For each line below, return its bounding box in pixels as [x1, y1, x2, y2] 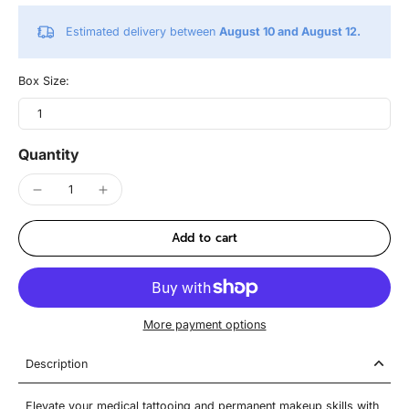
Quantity [18, 145, 79, 163]
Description [26, 356, 88, 371]
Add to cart [172, 229, 237, 246]
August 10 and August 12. [219, 25, 361, 38]
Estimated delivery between [66, 25, 219, 38]
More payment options [142, 317, 267, 331]
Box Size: [18, 74, 69, 88]
